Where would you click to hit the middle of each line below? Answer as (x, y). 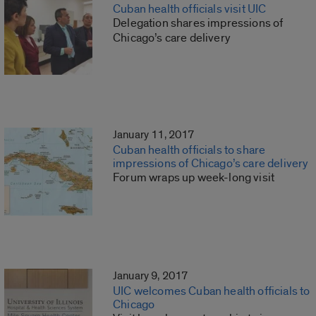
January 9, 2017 (151, 276)
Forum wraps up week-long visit (194, 178)
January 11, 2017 (154, 135)
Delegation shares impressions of (198, 23)
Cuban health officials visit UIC (190, 9)
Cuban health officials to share (189, 150)
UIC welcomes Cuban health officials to (212, 291)
